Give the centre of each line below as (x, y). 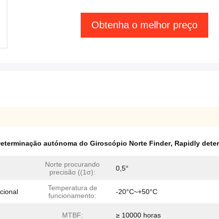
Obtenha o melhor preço (144, 25)
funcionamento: (72, 196)
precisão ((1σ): (72, 172)
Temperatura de (72, 188)
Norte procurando (72, 164)
